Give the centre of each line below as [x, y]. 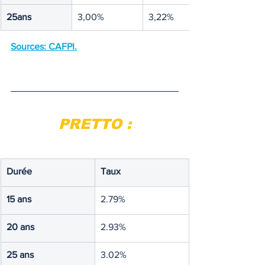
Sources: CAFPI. [44, 46]
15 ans [19, 199]
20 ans [20, 227]
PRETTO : [95, 124]
